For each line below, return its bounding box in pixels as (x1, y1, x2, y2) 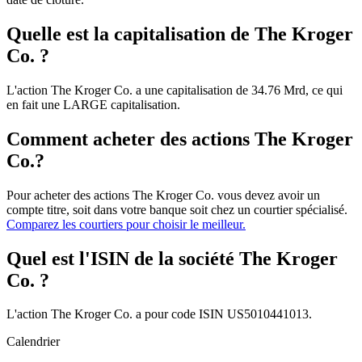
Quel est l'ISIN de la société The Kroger (6, 247, 338, 269)
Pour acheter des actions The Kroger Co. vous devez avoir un (6, 187, 320, 202)
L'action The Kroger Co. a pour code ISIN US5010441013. (6, 307, 312, 322)
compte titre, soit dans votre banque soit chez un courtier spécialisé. (6, 202, 347, 217)
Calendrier (6, 335, 60, 349)
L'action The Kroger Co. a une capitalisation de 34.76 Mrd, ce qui (6, 82, 343, 97)
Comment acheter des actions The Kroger (6, 128, 353, 149)
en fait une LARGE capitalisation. (6, 97, 180, 112)
